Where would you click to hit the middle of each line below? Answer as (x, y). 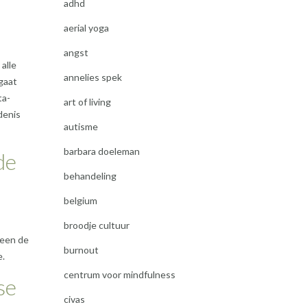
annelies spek (93, 77)
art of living (87, 102)
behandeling (90, 176)
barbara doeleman (101, 151)
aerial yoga (86, 28)
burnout (81, 250)
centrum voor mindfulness (119, 274)
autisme (81, 126)
